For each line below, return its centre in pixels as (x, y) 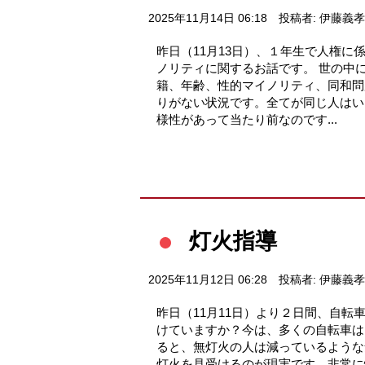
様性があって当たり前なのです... (247, 119)
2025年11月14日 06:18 (208, 18)
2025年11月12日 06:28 (208, 279)
